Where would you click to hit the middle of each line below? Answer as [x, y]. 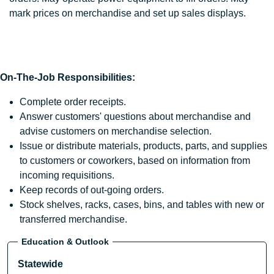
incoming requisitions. [67, 176]
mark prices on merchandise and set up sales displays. [128, 13]
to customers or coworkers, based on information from [135, 161]
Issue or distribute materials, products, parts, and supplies [143, 146]
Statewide [40, 264]
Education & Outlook [65, 241]
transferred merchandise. [73, 220]
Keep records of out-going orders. [92, 190]
